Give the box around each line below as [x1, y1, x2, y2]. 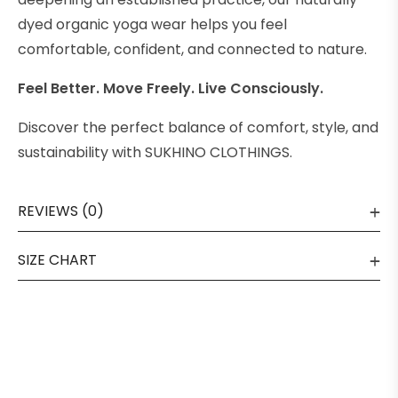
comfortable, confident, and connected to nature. [18, 39, 367, 60]
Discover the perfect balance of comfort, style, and [18, 117, 378, 139]
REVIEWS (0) [18, 201, 104, 222]
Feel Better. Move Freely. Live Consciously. [18, 78, 323, 99]
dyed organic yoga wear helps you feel [18, 14, 287, 36]
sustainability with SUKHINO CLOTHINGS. [18, 142, 292, 163]
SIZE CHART [18, 250, 97, 271]
